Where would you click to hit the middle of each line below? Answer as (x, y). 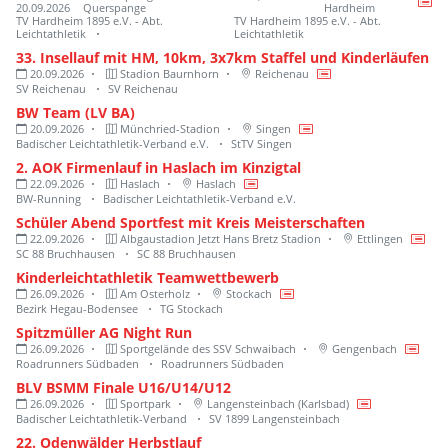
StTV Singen (261, 143)
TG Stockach (191, 308)
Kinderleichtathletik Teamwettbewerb (147, 277)
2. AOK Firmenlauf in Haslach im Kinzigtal (158, 167)
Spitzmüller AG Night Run (104, 332)
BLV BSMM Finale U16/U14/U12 (123, 387)
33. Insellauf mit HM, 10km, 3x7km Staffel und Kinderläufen (222, 57)
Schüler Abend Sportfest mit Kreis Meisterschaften (190, 222)
